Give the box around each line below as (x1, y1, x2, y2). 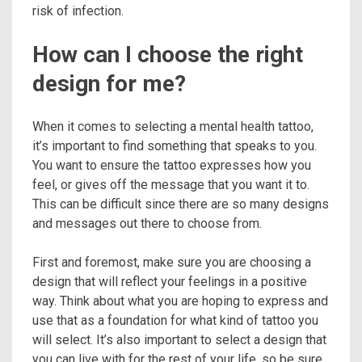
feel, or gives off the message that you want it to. (32, 176, 309, 192)
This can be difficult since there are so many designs (32, 196, 329, 212)
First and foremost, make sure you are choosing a (32, 254, 311, 270)
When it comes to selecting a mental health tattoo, (32, 118, 314, 134)
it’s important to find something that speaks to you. (32, 137, 317, 154)
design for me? (32, 69, 186, 97)
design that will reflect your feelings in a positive (32, 273, 307, 289)
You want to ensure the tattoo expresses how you (32, 157, 311, 173)
